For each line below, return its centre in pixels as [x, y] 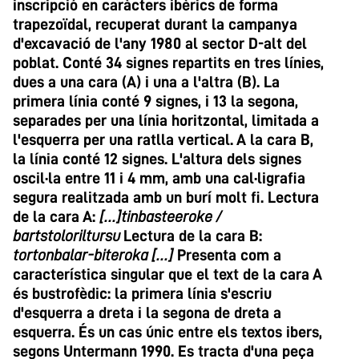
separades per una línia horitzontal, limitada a [166, 120]
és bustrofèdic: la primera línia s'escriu [142, 293]
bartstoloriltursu [68, 236]
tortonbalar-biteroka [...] [93, 255]
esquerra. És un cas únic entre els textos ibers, [167, 332]
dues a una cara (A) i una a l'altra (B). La [146, 82]
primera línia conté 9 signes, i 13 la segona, [155, 101]
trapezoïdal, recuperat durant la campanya [155, 24]
